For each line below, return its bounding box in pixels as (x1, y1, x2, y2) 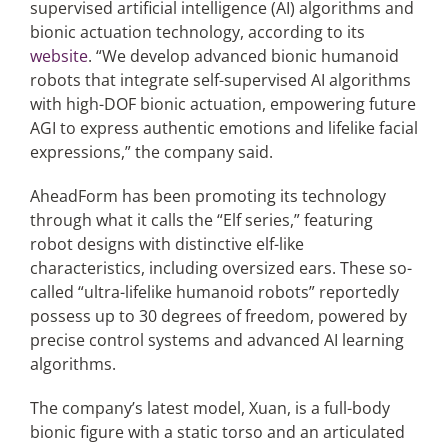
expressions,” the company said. (29, 141, 273, 163)
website (29, 45, 88, 67)
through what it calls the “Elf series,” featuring (29, 209, 373, 231)
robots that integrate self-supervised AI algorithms (29, 69, 411, 91)
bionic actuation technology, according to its (29, 21, 365, 43)
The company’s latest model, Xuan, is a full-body (29, 397, 390, 419)
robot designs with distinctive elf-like (29, 233, 304, 255)
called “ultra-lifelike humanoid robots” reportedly (29, 281, 399, 303)
